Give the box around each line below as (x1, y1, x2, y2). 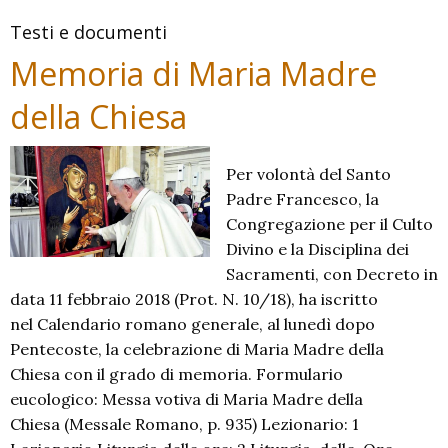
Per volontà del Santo (226, 164, 391, 184)
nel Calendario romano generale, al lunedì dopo (10, 314, 375, 334)
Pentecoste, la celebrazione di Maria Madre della (10, 339, 384, 359)
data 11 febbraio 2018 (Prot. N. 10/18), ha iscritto (10, 289, 378, 309)
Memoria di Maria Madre (10, 52, 377, 95)
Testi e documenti (10, 20, 167, 44)
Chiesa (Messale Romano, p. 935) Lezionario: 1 (10, 414, 359, 434)
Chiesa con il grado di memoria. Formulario (10, 364, 343, 384)
